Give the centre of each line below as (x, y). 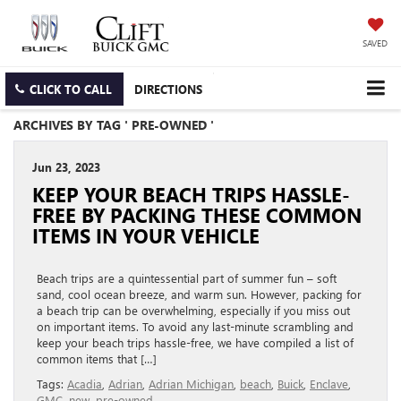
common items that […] (97, 359)
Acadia (85, 384)
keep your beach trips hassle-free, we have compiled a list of (195, 343)
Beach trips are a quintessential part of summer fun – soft (187, 278)
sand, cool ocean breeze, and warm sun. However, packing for (199, 294)
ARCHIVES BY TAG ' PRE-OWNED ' (114, 125)
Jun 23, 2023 (66, 167)
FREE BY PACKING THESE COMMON (197, 215)
